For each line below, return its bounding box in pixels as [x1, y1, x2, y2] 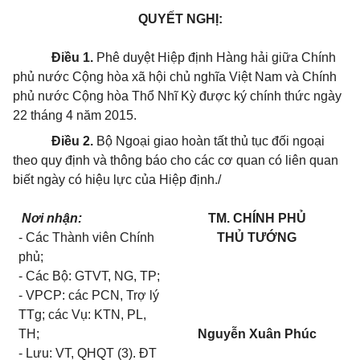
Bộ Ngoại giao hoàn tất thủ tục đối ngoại [93, 134, 325, 148]
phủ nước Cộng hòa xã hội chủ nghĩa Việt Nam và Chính [13, 70, 337, 84]
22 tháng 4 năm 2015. [13, 108, 137, 122]
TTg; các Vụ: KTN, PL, [18, 308, 147, 321]
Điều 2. [51, 134, 93, 148]
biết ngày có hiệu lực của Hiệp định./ [13, 173, 221, 186]
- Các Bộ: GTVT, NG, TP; [18, 269, 161, 283]
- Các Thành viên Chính [18, 231, 155, 244]
